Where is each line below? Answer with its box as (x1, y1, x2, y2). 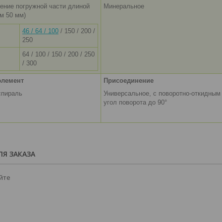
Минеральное (104, 2, 144, 10)
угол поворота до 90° (104, 99, 167, 107)
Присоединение (104, 77, 154, 85)
